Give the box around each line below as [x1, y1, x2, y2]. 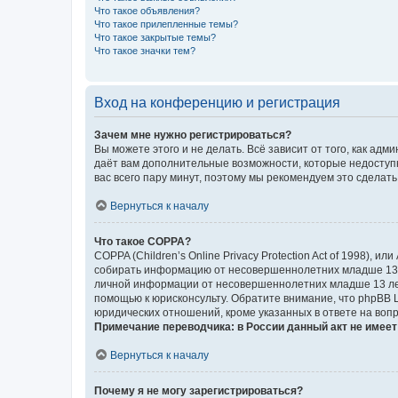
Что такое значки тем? [94, 44, 195, 56]
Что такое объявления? [94, 4, 200, 16]
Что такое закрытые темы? [94, 31, 216, 43]
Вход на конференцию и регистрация [94, 94, 340, 110]
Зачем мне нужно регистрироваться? [94, 128, 291, 141]
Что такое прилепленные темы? [94, 18, 238, 29]
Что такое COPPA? [94, 235, 191, 248]
